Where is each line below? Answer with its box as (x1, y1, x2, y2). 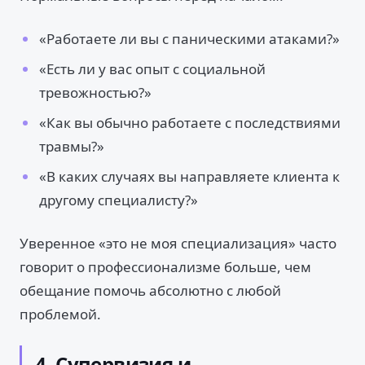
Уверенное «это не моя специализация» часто (20, 234, 336, 253)
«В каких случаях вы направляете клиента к (39, 167, 340, 186)
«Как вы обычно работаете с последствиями (39, 113, 341, 132)
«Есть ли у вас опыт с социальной (39, 59, 266, 78)
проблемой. (20, 305, 101, 323)
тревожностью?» (39, 83, 152, 102)
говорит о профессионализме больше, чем (20, 257, 311, 276)
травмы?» (39, 137, 104, 156)
